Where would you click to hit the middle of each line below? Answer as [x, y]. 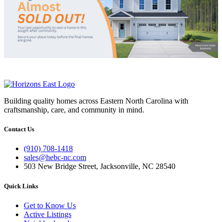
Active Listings [48, 214]
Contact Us [19, 129]
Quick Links [21, 186]
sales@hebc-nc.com [55, 158]
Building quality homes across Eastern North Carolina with [96, 101]
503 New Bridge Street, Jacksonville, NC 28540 [100, 166]
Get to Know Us [50, 205]
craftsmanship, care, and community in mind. [74, 110]
